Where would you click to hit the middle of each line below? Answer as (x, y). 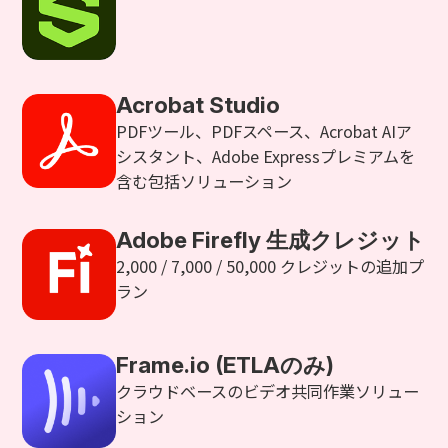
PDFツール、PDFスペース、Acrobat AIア (264, 131)
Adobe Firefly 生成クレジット (271, 239)
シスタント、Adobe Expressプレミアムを (266, 156)
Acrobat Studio (198, 105)
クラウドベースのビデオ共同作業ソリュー (268, 390)
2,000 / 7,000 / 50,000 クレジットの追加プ (270, 265)
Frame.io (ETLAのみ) (225, 364)
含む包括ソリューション (204, 181)
